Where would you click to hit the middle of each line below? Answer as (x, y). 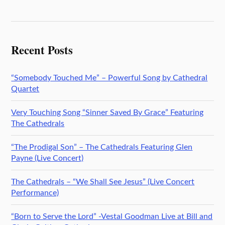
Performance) (35, 193)
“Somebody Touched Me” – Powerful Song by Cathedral (109, 78)
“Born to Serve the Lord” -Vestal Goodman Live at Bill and (112, 216)
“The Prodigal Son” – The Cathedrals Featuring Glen (102, 147)
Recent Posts (42, 50)
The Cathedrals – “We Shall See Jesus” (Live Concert (103, 182)
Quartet (25, 89)
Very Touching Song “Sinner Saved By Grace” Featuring (107, 112)
